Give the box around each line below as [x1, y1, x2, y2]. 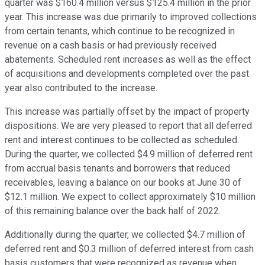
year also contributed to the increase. [5, 82, 157, 94]
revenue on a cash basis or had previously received [5, 40, 216, 51]
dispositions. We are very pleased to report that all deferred [5, 120, 252, 132]
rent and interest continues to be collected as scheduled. [5, 134, 239, 146]
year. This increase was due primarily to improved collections [5, 11, 257, 23]
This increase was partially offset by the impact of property [5, 106, 250, 118]
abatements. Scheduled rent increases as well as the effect [5, 54, 251, 66]
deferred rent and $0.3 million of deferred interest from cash [5, 243, 254, 255]
